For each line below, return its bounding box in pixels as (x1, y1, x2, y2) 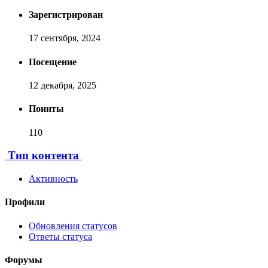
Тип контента (5, 149, 82, 162)
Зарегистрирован (29, 10, 103, 20)
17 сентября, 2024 (29, 33, 100, 44)
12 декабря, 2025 (29, 80, 96, 90)
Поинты (29, 103, 64, 114)
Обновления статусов (29, 220, 117, 231)
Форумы (5, 254, 42, 265)
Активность (29, 173, 78, 184)
